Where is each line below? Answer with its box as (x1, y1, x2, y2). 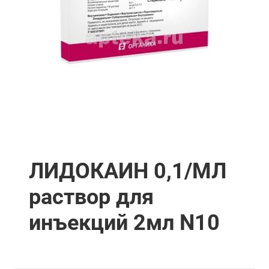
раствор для (29, 184, 154, 210)
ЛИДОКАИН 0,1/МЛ (29, 158, 226, 184)
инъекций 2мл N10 (29, 210, 220, 235)
